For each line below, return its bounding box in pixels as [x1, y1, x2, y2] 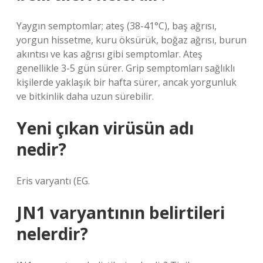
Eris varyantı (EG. [16, 174, 90, 187]
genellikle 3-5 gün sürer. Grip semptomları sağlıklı [16, 62, 235, 75]
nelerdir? [16, 222, 88, 245]
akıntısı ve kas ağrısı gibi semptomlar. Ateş [16, 48, 203, 60]
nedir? [16, 138, 66, 160]
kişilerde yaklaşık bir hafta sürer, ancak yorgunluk [16, 76, 237, 89]
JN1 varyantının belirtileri [16, 201, 225, 224]
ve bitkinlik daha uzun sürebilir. [16, 90, 154, 103]
